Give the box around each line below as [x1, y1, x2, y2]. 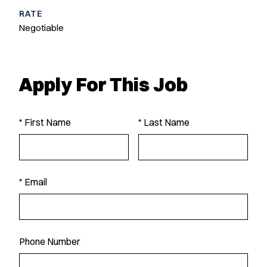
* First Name [19, 116, 72, 128]
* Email [19, 176, 48, 188]
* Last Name [138, 116, 190, 128]
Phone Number [19, 235, 81, 247]
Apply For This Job [19, 73, 188, 96]
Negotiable [19, 22, 64, 34]
